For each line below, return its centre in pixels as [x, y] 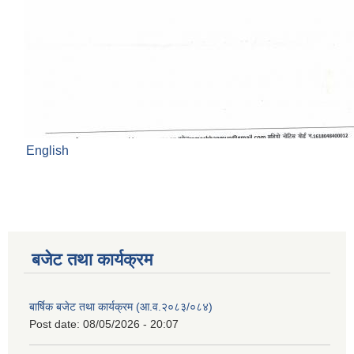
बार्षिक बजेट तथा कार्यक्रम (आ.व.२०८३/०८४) [121, 307]
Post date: [56, 324]
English [47, 151]
